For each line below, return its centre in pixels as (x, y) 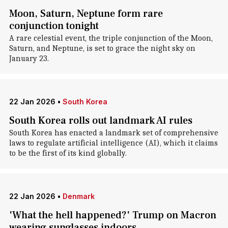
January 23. (29, 59)
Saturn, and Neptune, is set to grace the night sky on (102, 48)
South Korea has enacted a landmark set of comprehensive (113, 133)
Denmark (78, 196)
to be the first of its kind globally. (68, 153)
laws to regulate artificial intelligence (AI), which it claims (113, 143)
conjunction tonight (54, 26)
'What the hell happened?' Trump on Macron (112, 215)
